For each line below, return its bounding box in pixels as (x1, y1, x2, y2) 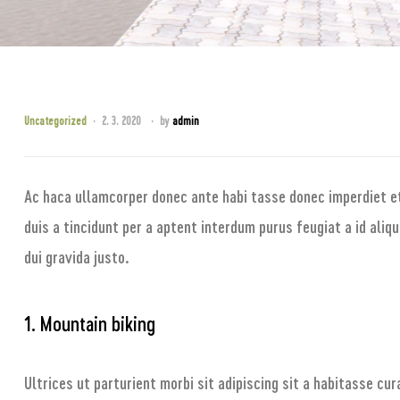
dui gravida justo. (24, 246, 129, 268)
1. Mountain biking (24, 311, 155, 337)
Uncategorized (24, 113, 87, 127)
